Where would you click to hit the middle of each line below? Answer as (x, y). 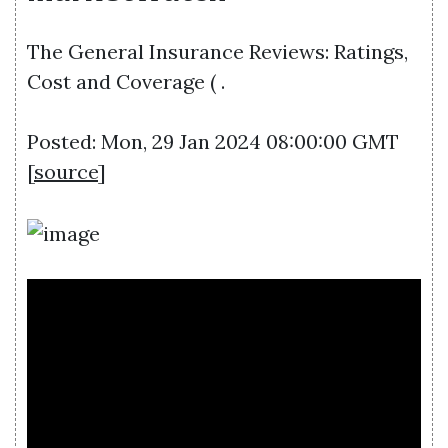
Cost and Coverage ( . (126, 81)
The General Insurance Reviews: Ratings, (217, 51)
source (66, 171)
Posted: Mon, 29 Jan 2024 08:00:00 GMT (213, 141)
